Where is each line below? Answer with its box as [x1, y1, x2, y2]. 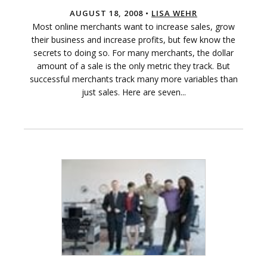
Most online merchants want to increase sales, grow [32, 21, 235, 33]
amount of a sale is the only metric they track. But [37, 60, 230, 72]
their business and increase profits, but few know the [32, 34, 235, 46]
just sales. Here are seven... [81, 86, 186, 98]
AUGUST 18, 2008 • [70, 8, 151, 19]
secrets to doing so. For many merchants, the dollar [33, 47, 234, 59]
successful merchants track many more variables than [29, 73, 238, 85]
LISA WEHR [151, 8, 197, 19]
